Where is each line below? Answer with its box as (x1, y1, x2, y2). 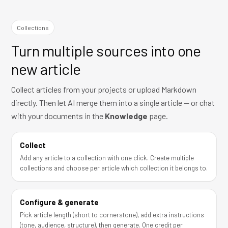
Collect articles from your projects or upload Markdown (11, 84, 196, 94)
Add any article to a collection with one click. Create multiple (20, 154, 194, 162)
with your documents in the (11, 111, 105, 121)
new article (11, 60, 81, 78)
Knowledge (105, 111, 148, 121)
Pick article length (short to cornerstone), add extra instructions (20, 211, 204, 219)
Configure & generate (20, 197, 99, 207)
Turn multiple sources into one (11, 41, 201, 60)
